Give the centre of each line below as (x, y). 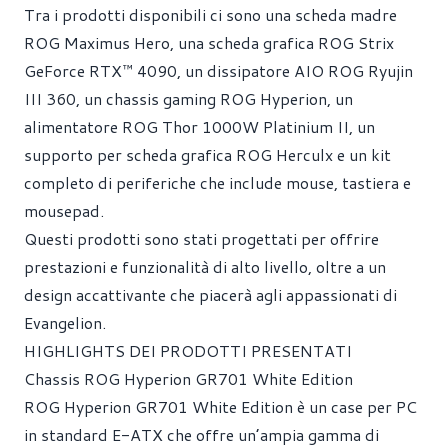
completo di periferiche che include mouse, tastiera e (217, 182)
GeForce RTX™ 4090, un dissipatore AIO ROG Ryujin (218, 70)
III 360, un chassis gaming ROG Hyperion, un (188, 98)
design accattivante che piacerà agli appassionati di (210, 294)
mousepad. (64, 210)
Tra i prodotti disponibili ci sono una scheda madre (210, 14)
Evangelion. (65, 322)
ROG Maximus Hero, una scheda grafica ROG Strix (209, 42)
